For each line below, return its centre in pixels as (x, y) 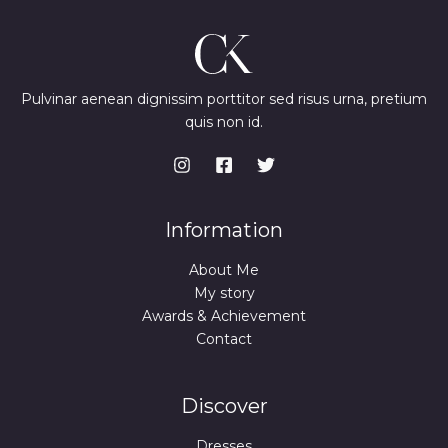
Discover (224, 406)
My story (224, 293)
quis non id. (224, 122)
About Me (224, 270)
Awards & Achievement (224, 316)
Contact (224, 339)
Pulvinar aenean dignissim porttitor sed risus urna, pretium (224, 99)
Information (224, 230)
